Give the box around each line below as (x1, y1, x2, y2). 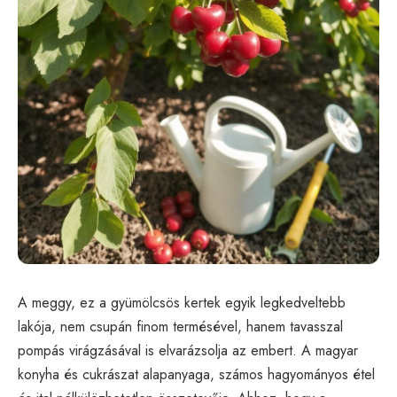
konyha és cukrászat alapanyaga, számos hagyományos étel (18, 363, 375, 385)
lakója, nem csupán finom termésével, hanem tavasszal (18, 315, 343, 337)
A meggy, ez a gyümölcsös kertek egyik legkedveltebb (18, 292, 346, 313)
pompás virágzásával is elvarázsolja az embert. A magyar (18, 339, 358, 361)
